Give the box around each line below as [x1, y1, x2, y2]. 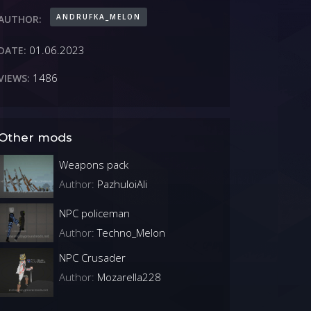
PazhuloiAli [94, 176, 147, 191]
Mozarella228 [94, 270, 161, 285]
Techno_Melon [94, 226, 165, 240]
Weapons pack [59, 157, 128, 171]
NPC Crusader [59, 251, 126, 265]
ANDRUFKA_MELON [56, 11, 141, 22]
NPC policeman [59, 206, 130, 221]
